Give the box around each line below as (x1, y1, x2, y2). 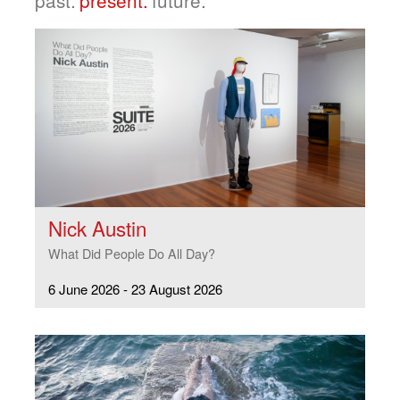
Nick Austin (48, 212, 146, 242)
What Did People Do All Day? (48, 244, 215, 263)
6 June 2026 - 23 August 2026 (48, 279, 222, 298)
